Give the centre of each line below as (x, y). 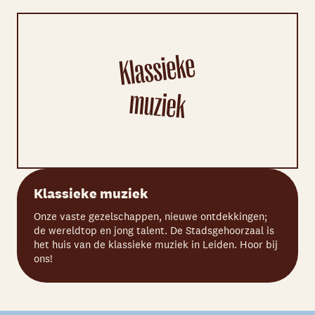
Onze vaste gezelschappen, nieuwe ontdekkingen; (150, 216)
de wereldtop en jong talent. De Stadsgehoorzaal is (154, 230)
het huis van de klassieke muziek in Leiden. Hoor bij (156, 244)
